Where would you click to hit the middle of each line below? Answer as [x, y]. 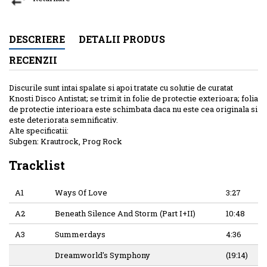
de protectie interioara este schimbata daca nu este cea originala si [133, 109]
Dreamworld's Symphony [103, 255]
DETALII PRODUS [122, 39]
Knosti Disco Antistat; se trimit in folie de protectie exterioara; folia [133, 98]
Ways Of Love [81, 192]
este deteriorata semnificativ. [63, 119]
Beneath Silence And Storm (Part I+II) [125, 213]
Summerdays [80, 234]
